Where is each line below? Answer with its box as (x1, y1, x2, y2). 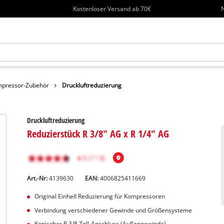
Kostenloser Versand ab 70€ (73, 4, 151, 12)
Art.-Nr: (27, 174, 49, 182)
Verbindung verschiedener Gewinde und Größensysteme (34, 206, 192, 214)
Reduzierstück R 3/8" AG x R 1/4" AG (27, 126, 169, 140)
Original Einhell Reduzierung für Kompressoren (34, 192, 165, 200)
